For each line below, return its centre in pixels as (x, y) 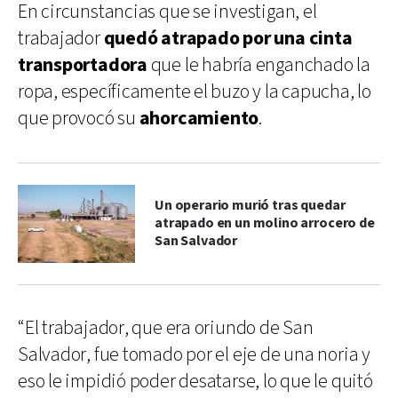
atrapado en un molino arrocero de (265, 223)
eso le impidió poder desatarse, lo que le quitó (195, 381)
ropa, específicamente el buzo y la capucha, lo (195, 92)
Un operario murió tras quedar (250, 205)
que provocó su (79, 118)
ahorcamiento (199, 118)
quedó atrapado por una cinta (228, 38)
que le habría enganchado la (259, 65)
